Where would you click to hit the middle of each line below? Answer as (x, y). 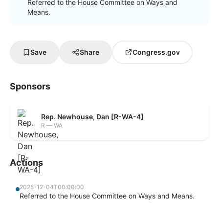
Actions (26, 163)
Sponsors (30, 86)
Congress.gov (156, 52)
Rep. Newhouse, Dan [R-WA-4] (92, 117)
